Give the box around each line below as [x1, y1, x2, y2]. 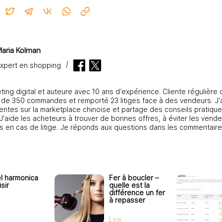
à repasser [109, 196, 145, 204]
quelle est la [109, 181, 150, 189]
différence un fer [109, 188, 165, 197]
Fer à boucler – [109, 173, 159, 182]
